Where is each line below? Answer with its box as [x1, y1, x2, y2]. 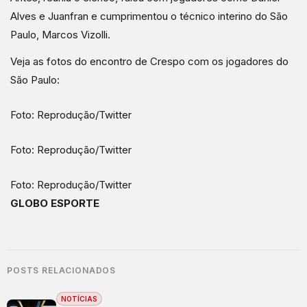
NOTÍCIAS [61, 295, 97, 303]
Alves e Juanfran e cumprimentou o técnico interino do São [10, 10, 288, 23]
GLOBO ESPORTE [10, 197, 99, 210]
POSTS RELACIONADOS [7, 265, 116, 275]
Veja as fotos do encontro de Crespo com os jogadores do [10, 55, 288, 68]
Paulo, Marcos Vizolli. [10, 28, 110, 41]
